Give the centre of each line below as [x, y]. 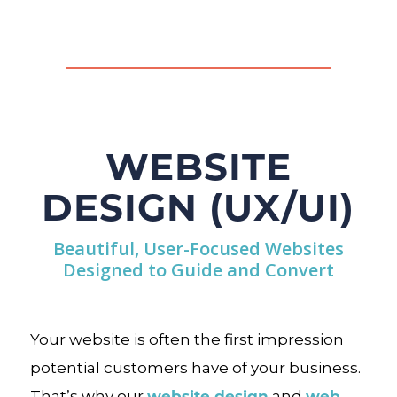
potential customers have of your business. [195, 368]
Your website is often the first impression [187, 339]
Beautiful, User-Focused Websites [198, 249]
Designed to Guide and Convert [198, 270]
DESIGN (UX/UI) [198, 206]
